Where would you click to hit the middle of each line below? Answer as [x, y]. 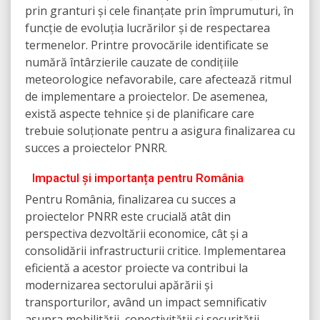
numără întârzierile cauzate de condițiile [132, 62]
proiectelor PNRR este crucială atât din [128, 217]
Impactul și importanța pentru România [138, 178]
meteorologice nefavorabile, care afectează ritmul [158, 80]
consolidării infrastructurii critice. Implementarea [155, 251]
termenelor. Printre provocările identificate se [147, 45]
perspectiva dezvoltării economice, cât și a [136, 234]
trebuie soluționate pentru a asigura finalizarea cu [160, 131]
